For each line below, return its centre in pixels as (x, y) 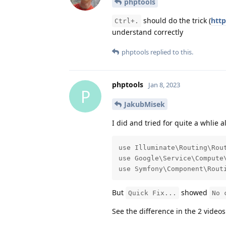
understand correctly (148, 32)
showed (194, 192)
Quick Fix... (152, 193)
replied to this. (171, 52)
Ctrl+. (127, 21)
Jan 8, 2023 (164, 85)
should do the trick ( (176, 21)
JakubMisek (145, 104)
